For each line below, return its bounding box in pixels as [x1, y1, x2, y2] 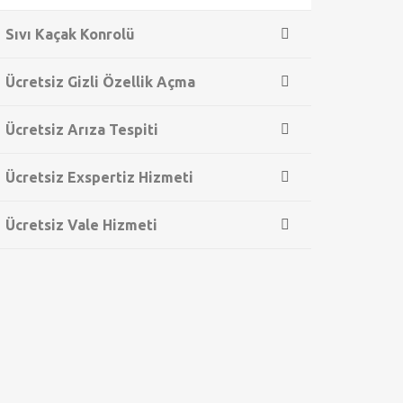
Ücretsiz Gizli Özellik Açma [5, 74, 195, 90]
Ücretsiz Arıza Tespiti [5, 121, 158, 138]
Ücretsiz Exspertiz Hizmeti [5, 169, 193, 185]
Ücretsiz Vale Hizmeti [5, 217, 157, 233]
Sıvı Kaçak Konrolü [5, 26, 135, 42]
